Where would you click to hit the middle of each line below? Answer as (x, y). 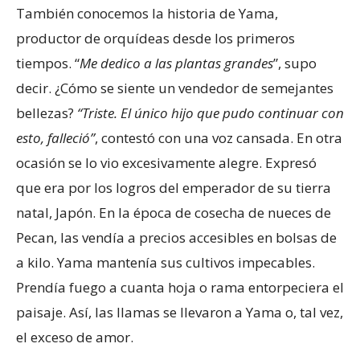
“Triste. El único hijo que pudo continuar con (211, 112)
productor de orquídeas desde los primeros (155, 38)
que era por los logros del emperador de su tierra (174, 187)
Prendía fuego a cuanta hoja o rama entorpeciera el (180, 287)
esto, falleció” (55, 137)
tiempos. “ (48, 63)
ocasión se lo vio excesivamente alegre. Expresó (166, 162)
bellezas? (47, 112)
